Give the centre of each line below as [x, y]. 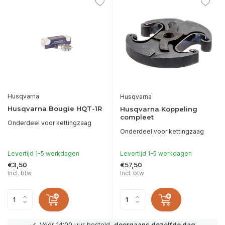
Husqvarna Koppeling [159, 109]
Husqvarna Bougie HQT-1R [55, 108]
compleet [137, 117]
